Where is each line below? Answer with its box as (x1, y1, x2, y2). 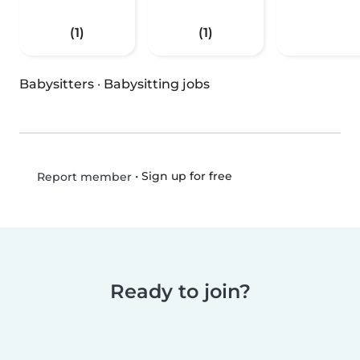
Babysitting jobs (104, 76, 210, 92)
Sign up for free (141, 169, 232, 184)
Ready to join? (109, 280, 251, 304)
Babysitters (19, 76, 94, 92)
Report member (33, 170, 132, 185)
